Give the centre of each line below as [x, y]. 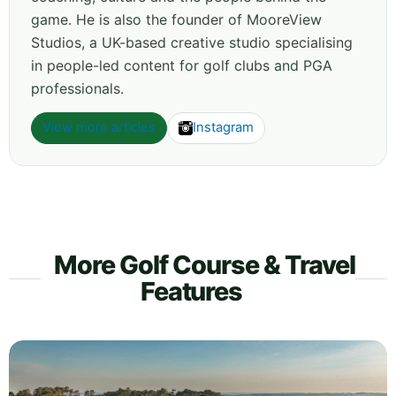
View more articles [99, 128]
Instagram [223, 128]
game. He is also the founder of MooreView [176, 19]
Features [191, 291]
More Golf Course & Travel [205, 264]
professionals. [77, 88]
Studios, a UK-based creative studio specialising [192, 42]
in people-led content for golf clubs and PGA [182, 65]
